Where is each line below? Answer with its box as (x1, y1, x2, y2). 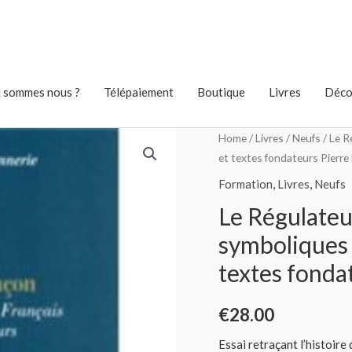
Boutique (197, 85, 245, 99)
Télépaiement (104, 85, 174, 99)
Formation (218, 176, 273, 191)
